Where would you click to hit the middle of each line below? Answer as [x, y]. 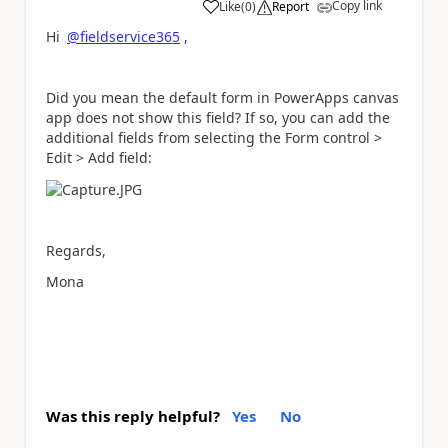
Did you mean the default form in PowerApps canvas [222, 98]
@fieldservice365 [123, 37]
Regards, [76, 250]
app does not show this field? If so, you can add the [218, 118]
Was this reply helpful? [133, 415]
